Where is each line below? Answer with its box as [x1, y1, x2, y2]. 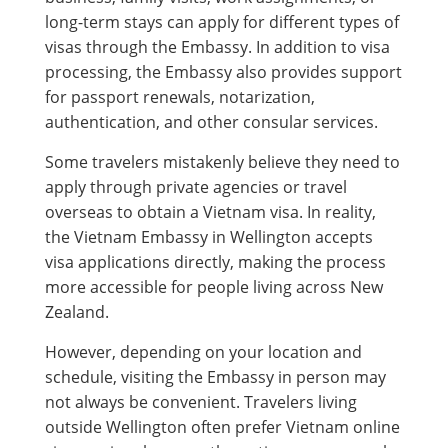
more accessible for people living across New [45, 275, 383, 298]
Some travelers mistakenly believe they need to [45, 150, 400, 173]
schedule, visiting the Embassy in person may [45, 365, 386, 388]
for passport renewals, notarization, [45, 85, 315, 108]
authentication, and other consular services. [45, 110, 378, 133]
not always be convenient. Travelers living [45, 390, 357, 413]
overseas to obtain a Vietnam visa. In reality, [45, 200, 376, 223]
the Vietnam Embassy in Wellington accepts [45, 225, 373, 248]
